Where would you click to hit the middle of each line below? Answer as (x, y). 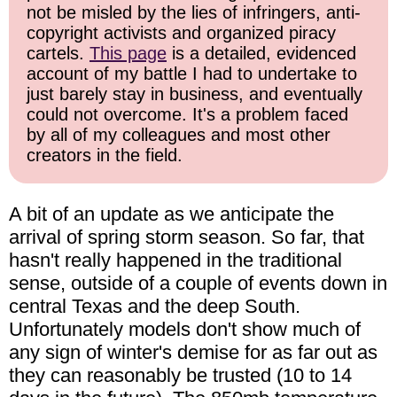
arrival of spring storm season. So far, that (187, 237)
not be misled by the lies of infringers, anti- (194, 13)
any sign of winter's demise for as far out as (193, 353)
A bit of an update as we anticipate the (171, 214)
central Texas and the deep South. (155, 307)
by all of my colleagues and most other (179, 135)
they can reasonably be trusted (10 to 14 (180, 376)
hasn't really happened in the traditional (175, 261)
